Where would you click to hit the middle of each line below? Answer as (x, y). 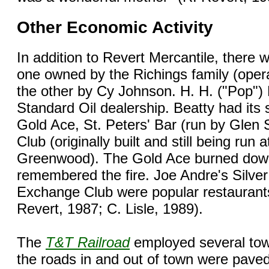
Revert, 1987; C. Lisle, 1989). (110, 209)
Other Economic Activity (115, 27)
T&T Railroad (88, 243)
